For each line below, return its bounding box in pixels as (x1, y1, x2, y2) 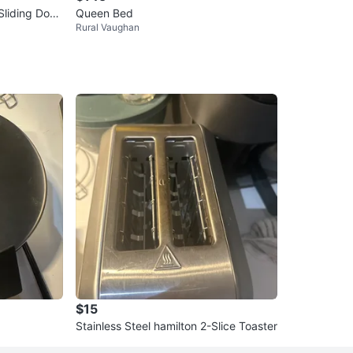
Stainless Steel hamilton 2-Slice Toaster (76, 319, 277, 333)
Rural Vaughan (76, 21, 139, 34)
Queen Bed (76, 6, 133, 20)
